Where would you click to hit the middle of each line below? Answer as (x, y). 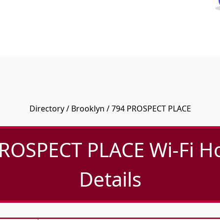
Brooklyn (88, 109)
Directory (47, 109)
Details (110, 179)
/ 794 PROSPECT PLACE (148, 109)
